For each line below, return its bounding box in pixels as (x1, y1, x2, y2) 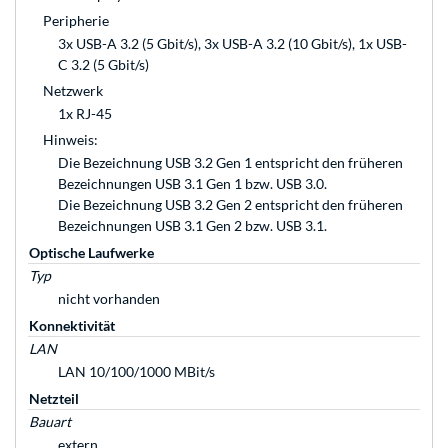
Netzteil (29, 390, 79, 408)
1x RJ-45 (58, 105, 112, 123)
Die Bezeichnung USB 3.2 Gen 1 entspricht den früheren (58, 154, 403, 172)
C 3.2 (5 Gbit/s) (58, 56, 149, 74)
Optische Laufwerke (29, 244, 154, 262)
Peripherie (43, 12, 109, 30)
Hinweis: (43, 131, 98, 149)
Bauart (29, 413, 71, 431)
